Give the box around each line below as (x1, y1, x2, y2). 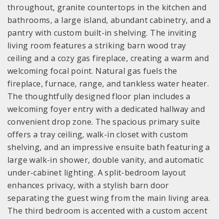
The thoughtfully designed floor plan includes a (7, 91, 191, 102)
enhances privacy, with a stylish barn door (7, 180, 169, 191)
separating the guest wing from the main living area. (7, 193, 210, 204)
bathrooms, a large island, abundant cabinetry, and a (7, 15, 211, 26)
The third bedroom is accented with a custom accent (7, 205, 207, 217)
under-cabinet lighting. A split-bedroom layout (7, 167, 186, 178)
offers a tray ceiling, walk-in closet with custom (7, 129, 188, 140)
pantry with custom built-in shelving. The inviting (7, 27, 197, 39)
